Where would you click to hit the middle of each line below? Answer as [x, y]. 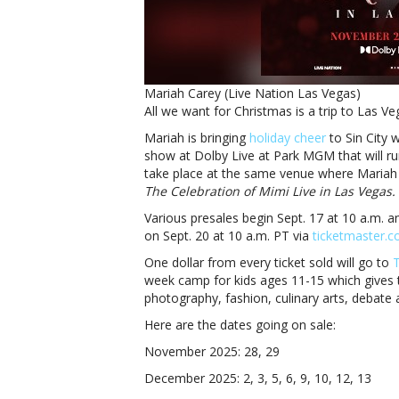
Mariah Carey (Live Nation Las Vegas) [252, 93]
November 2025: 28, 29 [212, 351]
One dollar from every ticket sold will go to [269, 262]
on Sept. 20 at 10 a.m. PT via [228, 236]
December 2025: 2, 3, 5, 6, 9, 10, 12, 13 [258, 378]
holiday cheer [288, 138]
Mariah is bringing [197, 138]
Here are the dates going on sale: [240, 325]
